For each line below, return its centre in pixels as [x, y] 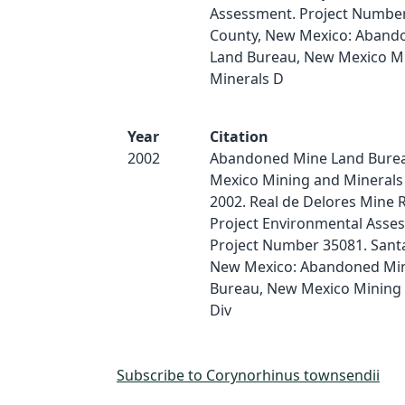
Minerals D [246, 79]
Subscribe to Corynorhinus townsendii [248, 375]
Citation [239, 137]
